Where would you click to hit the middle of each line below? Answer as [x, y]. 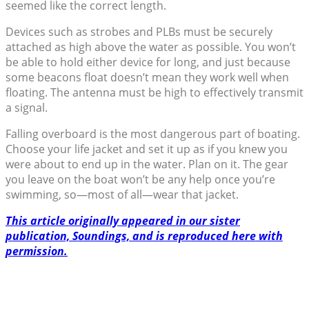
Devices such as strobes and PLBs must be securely [139, 32]
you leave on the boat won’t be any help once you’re [140, 180]
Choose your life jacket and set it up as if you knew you [147, 149]
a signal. [27, 108]
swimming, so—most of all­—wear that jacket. [122, 195]
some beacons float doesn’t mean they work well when [147, 78]
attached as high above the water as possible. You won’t [151, 47]
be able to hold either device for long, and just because [148, 62]
